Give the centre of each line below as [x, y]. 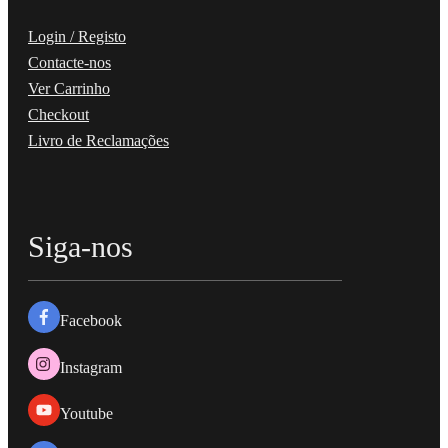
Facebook [91, 321]
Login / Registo [77, 37]
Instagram [91, 367]
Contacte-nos [69, 63]
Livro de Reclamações [98, 141]
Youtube [86, 414]
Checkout [58, 115]
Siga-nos [80, 247]
